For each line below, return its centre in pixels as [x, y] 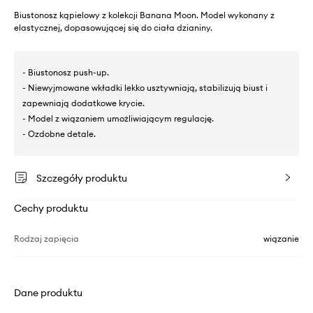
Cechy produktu [51, 208]
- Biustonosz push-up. [66, 72]
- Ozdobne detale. [59, 134]
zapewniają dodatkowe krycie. [83, 103]
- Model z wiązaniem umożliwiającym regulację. [118, 118]
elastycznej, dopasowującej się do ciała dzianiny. [113, 28]
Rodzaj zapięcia [46, 239]
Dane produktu [48, 293]
